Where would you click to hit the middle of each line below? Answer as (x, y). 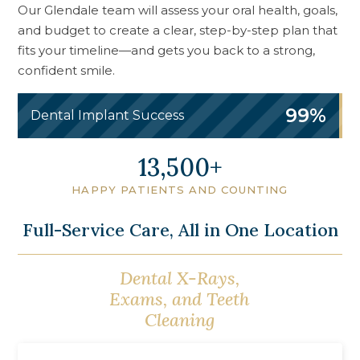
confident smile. (67, 70)
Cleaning (180, 319)
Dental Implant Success (108, 115)
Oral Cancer (180, 288)
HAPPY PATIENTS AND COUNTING (180, 189)
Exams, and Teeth (180, 299)
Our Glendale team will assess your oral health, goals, (178, 10)
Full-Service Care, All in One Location (180, 229)
